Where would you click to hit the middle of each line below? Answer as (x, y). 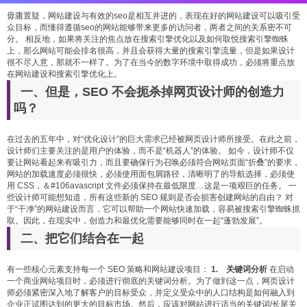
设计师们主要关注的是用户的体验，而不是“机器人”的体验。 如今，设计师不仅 (150, 150)
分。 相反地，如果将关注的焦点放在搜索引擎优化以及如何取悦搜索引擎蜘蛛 (148, 39)
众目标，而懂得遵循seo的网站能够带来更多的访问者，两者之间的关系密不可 (149, 27)
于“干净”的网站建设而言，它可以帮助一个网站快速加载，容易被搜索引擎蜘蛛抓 (153, 209)
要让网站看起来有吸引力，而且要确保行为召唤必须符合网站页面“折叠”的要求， (153, 162)
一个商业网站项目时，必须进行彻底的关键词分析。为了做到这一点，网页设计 (151, 281)
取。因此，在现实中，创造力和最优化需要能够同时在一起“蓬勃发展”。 (137, 220)
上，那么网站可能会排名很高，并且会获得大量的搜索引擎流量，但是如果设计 (151, 50)
